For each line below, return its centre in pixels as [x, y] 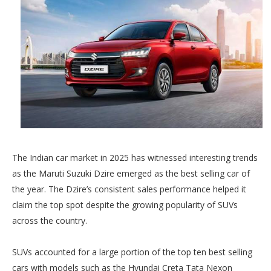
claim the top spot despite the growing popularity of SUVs [125, 205]
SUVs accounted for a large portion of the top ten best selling [132, 252]
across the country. [50, 220]
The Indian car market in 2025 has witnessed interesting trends [135, 158]
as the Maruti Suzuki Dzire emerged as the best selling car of [131, 173]
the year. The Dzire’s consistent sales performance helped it [129, 189]
